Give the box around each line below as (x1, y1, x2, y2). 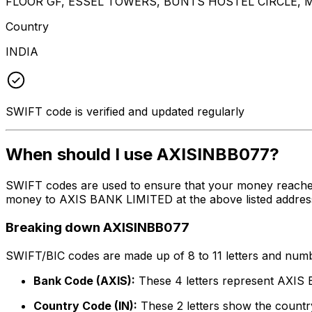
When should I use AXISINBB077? (6, 144, 279, 165)
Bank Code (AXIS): (33, 273, 135, 288)
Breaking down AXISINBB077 (6, 219, 189, 236)
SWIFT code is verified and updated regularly (6, 104, 244, 118)
